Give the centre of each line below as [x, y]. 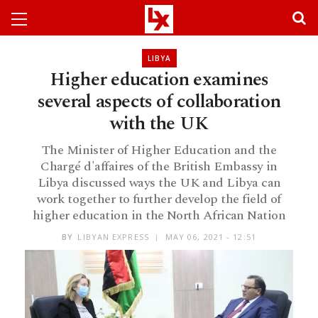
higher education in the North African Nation [159, 215]
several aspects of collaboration [159, 102]
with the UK [159, 124]
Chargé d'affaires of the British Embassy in [159, 166]
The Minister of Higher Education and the [159, 150]
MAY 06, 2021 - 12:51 [210, 237]
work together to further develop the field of [159, 199]
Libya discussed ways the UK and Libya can [159, 183]
